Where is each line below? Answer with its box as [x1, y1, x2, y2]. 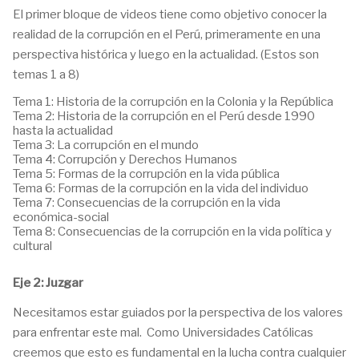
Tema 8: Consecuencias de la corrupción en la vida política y [13, 224, 332, 239]
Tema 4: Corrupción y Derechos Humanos [13, 152, 237, 167]
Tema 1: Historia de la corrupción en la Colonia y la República [13, 95, 333, 109]
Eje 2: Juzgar [13, 276, 83, 290]
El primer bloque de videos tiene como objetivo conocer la [13, 7, 327, 22]
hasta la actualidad [13, 123, 113, 138]
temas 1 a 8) [13, 67, 79, 82]
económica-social [13, 210, 109, 224]
